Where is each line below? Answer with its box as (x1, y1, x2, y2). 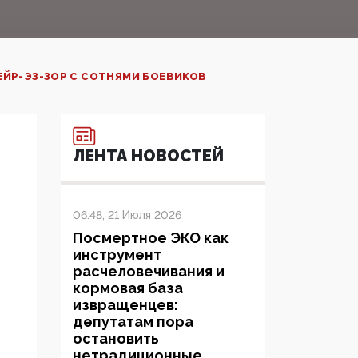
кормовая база (73, 280, 183, 297)
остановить (73, 330, 159, 348)
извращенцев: (73, 296, 178, 314)
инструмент (73, 246, 161, 264)
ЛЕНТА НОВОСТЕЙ (73, 146, 224, 166)
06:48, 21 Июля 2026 (73, 209, 181, 222)
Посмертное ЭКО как (73, 229, 229, 247)
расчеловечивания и (73, 263, 225, 280)
